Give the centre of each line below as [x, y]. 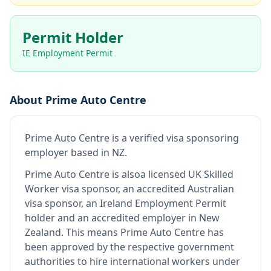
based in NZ [96, 152]
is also [125, 174]
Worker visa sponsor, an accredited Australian [129, 189]
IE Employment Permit [67, 53]
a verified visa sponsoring [180, 138]
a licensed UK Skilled [187, 174]
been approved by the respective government [129, 247]
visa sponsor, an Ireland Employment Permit [126, 203]
